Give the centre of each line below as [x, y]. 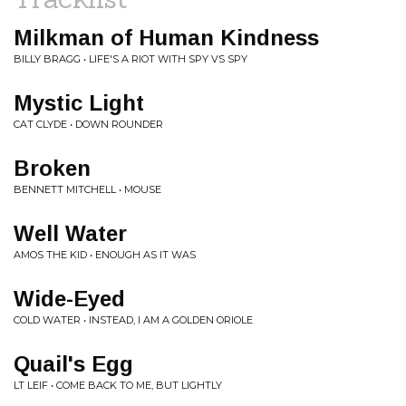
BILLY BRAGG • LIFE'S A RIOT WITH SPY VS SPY [130, 59]
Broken [52, 168]
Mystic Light [79, 103]
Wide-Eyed [69, 299]
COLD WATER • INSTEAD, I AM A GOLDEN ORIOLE [133, 320]
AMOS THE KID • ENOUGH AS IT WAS [105, 255]
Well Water [70, 233]
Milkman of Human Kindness [166, 38]
